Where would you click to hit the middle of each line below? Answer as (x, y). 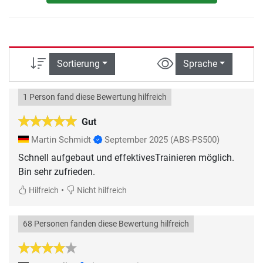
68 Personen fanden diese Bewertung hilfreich (106, 224)
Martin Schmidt (61, 139)
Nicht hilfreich (101, 190)
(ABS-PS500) (195, 139)
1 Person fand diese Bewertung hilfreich (95, 97)
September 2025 (136, 139)
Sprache (200, 64)
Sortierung (78, 64)
